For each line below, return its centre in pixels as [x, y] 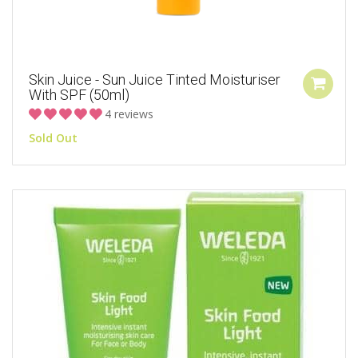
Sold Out [53, 138]
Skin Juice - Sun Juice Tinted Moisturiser [155, 80]
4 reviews [129, 114]
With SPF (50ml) [79, 95]
